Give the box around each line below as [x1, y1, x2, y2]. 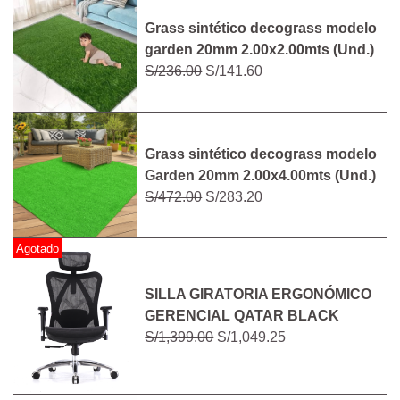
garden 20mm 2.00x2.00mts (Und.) [145, 42, 375, 58]
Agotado [16, 241, 60, 255]
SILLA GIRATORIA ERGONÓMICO [145, 287, 372, 303]
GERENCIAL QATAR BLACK [145, 308, 340, 324]
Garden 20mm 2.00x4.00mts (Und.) [145, 167, 377, 183]
